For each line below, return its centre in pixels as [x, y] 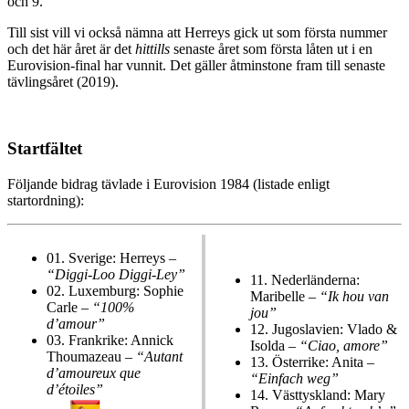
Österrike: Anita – [323, 362]
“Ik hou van [354, 296]
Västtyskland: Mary [329, 394]
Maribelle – [285, 296]
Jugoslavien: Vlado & [335, 329]
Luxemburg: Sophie [126, 290]
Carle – [69, 307]
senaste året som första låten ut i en [271, 49]
